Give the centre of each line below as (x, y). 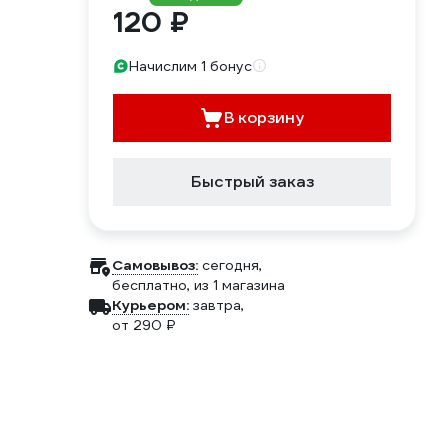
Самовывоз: (155, 265)
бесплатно (149, 285)
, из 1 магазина (236, 285)
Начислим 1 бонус (190, 66)
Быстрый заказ (252, 181)
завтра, (218, 305)
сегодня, (232, 265)
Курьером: (150, 305)
